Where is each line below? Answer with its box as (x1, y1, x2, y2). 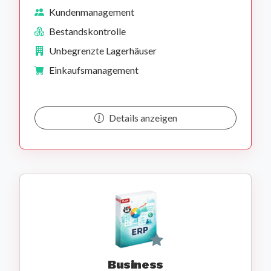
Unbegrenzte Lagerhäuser (49, 45, 157, 57)
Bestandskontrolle (49, 25, 126, 38)
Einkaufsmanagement (49, 64, 139, 76)
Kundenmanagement (49, 6, 134, 18)
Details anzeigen (108, 112, 177, 124)
